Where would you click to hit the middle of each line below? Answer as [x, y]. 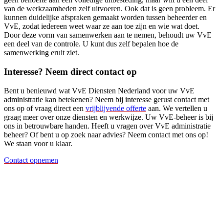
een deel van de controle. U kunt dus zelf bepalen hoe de [91, 44]
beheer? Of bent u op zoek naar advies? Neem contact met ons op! [106, 134]
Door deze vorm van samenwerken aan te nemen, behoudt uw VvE [108, 35]
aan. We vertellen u [177, 108]
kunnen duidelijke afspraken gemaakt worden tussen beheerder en [105, 18]
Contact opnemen [31, 160]
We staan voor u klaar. [38, 143]
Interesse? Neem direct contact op [70, 72]
